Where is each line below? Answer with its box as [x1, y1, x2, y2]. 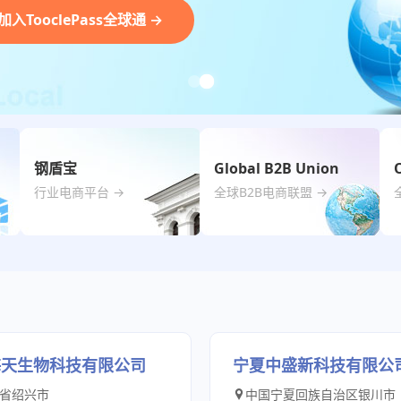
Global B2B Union [214, 158, 339, 178]
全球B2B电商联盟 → [214, 183, 328, 200]
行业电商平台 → [34, 183, 124, 200]
